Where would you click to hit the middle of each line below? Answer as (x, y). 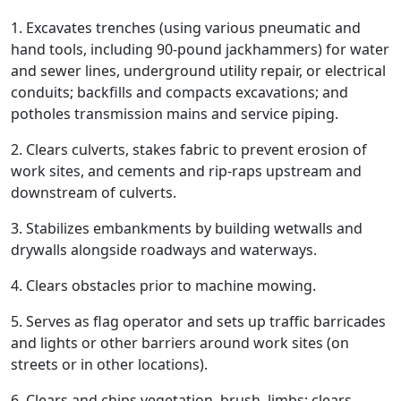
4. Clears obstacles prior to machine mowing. (163, 286)
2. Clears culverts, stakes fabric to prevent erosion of (189, 149)
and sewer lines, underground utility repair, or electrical (198, 71)
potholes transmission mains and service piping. (175, 114)
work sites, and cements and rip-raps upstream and (186, 171)
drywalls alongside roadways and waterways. (164, 250)
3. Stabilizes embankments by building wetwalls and (187, 228)
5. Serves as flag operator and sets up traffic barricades (198, 321)
